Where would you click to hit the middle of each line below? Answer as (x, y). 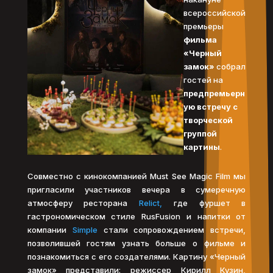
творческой (208, 120)
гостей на (203, 80)
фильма (200, 39)
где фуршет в (204, 203)
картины (201, 147)
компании (50, 229)
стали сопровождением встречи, (172, 229)
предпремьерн (214, 93)
